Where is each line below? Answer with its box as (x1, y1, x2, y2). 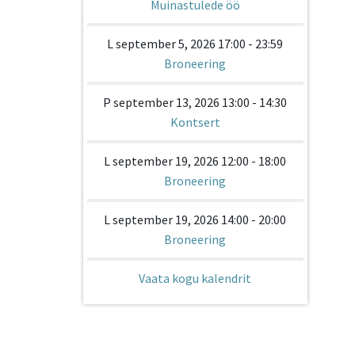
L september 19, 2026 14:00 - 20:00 (104, 212, 287, 227)
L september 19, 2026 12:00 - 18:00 (104, 153, 287, 169)
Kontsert (170, 114, 220, 130)
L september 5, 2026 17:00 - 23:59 (107, 36, 284, 52)
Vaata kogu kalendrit (139, 270, 252, 286)
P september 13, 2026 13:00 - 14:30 (103, 94, 288, 110)
